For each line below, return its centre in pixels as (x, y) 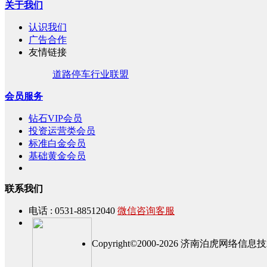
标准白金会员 (57, 143)
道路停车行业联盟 (91, 74)
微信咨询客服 (146, 211)
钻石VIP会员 (55, 118)
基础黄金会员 (57, 156)
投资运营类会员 (62, 131)
